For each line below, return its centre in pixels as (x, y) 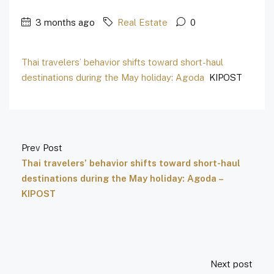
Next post (231, 264)
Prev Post (42, 148)
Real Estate (143, 23)
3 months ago (64, 23)
